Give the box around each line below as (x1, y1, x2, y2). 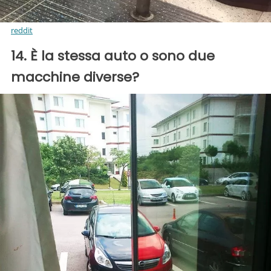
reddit (11, 24, 33, 36)
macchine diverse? (11, 67, 139, 87)
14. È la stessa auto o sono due (11, 46, 215, 65)
